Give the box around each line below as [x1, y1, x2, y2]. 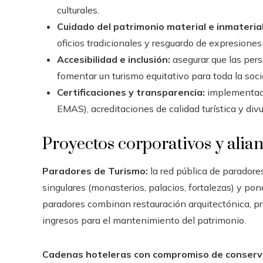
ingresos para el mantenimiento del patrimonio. [42, 214, 246, 226]
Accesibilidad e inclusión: [57, 53, 170, 65]
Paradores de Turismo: [42, 164, 148, 177]
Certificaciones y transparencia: [57, 86, 205, 98]
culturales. [57, 4, 99, 16]
